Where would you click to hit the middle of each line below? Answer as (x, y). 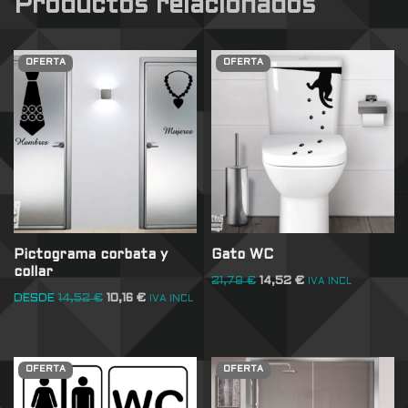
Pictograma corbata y (91, 255)
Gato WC (243, 255)
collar (33, 272)
